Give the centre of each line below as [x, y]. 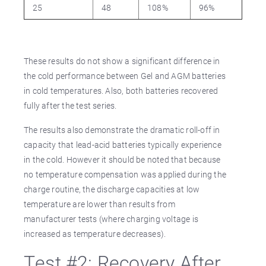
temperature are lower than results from [99, 204]
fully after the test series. [70, 105]
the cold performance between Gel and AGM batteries [125, 76]
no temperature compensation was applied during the [125, 174]
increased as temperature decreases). [95, 234]
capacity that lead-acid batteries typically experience [123, 145]
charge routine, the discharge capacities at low [112, 189]
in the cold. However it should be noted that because [122, 159]
